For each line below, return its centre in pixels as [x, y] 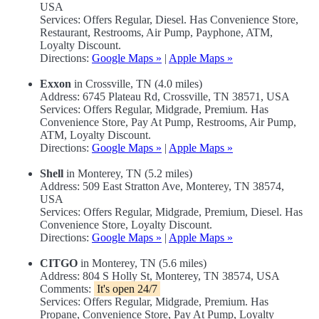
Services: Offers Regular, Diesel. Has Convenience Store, [169, 20]
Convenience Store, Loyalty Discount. [126, 225]
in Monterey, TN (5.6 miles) [142, 263]
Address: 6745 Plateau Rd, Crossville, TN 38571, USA [165, 97]
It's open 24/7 [127, 289]
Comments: [67, 289]
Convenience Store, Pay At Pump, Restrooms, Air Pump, [168, 122]
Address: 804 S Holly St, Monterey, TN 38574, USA [160, 276]
